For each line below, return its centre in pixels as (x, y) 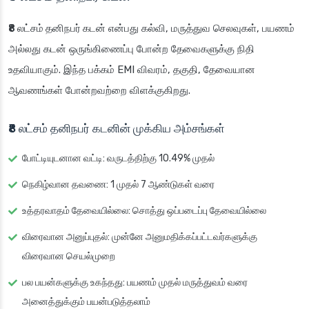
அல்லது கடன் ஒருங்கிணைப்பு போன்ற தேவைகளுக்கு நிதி (131, 49)
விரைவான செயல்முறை (69, 257)
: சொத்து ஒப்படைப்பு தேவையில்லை (197, 211)
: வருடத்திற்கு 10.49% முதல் (159, 159)
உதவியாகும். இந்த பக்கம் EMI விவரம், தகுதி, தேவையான (132, 70)
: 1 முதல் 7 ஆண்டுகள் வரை (160, 185)
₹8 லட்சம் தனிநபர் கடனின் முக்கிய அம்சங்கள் (117, 129)
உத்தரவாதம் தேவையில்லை (75, 211)
